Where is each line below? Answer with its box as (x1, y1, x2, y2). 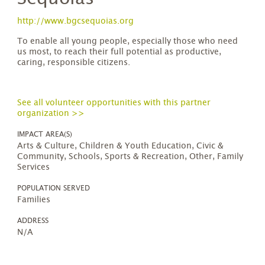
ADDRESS (17, 217, 49, 224)
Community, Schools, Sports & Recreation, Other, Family (17, 153, 244, 161)
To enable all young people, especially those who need (17, 37, 238, 46)
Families (17, 196, 51, 204)
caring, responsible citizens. (17, 59, 131, 67)
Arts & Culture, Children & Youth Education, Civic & (17, 142, 224, 150)
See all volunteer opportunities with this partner (17, 99, 211, 107)
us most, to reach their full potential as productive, (17, 48, 222, 56)
